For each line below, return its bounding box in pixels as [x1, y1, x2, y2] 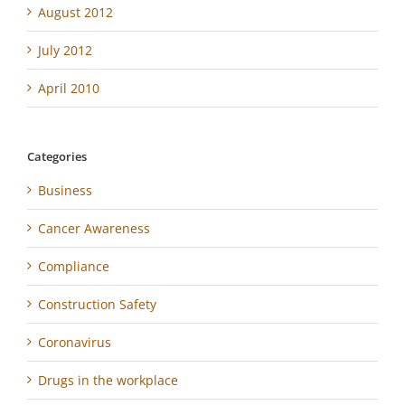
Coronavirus [38, 334, 111, 352]
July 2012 [38, 41, 92, 59]
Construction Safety [38, 296, 156, 314]
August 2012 [38, 3, 113, 21]
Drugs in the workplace [38, 372, 178, 390]
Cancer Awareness [38, 220, 150, 238]
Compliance [38, 258, 109, 276]
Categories [27, 147, 87, 165]
